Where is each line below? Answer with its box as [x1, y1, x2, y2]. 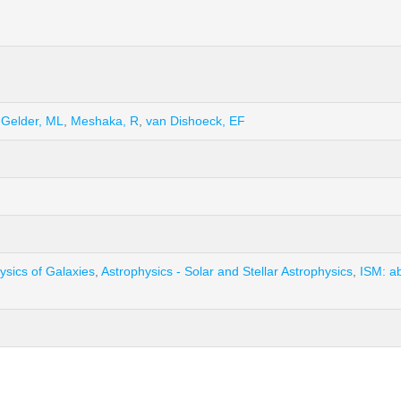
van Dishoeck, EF [146, 114, 245, 128]
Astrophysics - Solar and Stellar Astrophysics [101, 264, 353, 278]
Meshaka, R [71, 114, 139, 128]
